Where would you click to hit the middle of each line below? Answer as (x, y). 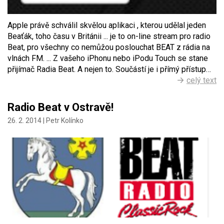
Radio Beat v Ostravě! (60, 107)
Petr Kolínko (65, 121)
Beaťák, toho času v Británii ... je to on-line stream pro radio (109, 36)
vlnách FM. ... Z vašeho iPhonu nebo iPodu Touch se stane (108, 58)
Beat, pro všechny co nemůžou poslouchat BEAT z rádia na (109, 47)
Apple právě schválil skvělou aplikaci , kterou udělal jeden (107, 25)
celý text (201, 80)
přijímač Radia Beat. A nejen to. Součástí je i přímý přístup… (109, 69)
